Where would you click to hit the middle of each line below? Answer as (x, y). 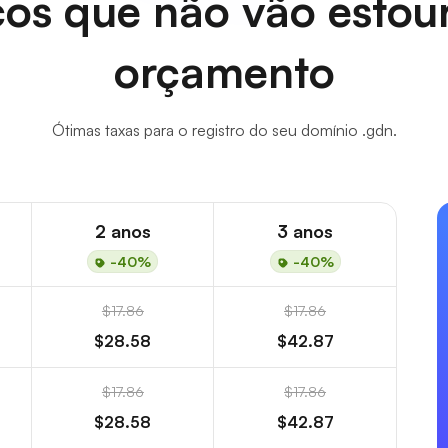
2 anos (122, 231)
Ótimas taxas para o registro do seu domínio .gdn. (224, 130)
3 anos (305, 231)
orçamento (224, 71)
